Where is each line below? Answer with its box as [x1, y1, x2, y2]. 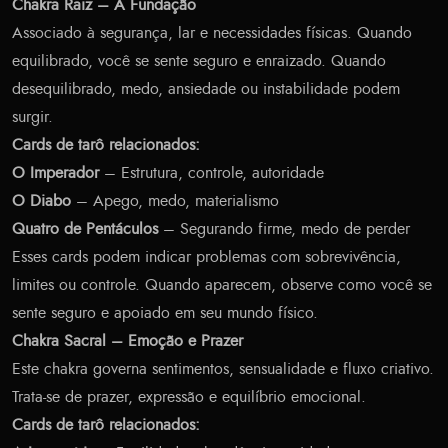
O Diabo [12, 193, 71, 210]
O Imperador [12, 165, 99, 182]
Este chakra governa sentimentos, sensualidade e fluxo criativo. [12, 361, 434, 378]
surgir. [12, 109, 53, 126]
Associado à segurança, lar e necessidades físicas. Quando [12, 25, 412, 42]
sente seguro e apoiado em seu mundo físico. [12, 305, 318, 322]
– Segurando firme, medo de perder [158, 221, 410, 238]
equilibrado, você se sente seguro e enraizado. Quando [12, 53, 386, 70]
